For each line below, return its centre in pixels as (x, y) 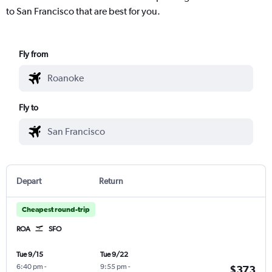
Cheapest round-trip (56, 209)
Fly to (29, 107)
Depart (29, 181)
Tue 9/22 (114, 254)
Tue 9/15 (30, 254)
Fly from (34, 54)
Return (111, 181)
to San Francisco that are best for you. (83, 11)
